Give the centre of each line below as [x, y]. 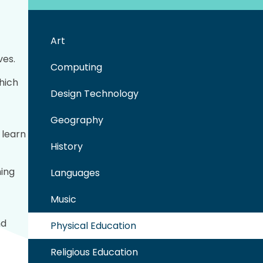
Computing [76, 68]
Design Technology [95, 94]
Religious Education [94, 252]
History [67, 147]
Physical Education [93, 226]
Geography [77, 120]
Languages [75, 173]
